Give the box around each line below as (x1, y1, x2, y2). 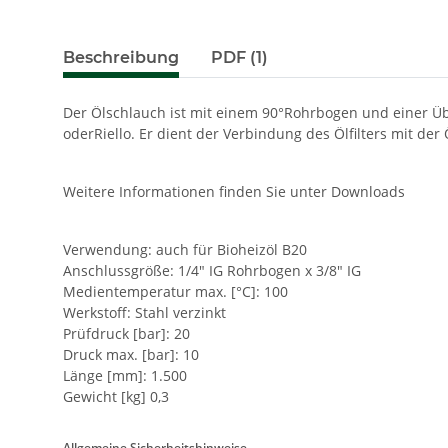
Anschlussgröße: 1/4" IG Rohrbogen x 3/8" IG (63, 261, 361, 281)
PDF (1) (211, 48, 268, 68)
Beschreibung (63, 48, 179, 68)
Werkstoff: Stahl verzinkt (63, 303, 226, 323)
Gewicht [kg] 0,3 (63, 387, 169, 407)
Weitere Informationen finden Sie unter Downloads (63, 182, 405, 202)
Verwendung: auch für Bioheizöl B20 (63, 240, 307, 260)
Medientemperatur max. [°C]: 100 (63, 282, 288, 302)
